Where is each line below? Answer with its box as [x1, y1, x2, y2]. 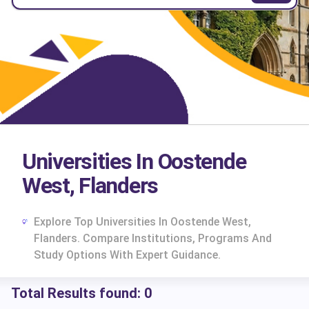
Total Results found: [11, 285, 144, 301]
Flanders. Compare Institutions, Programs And [33, 232, 272, 245]
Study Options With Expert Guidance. [33, 248, 221, 261]
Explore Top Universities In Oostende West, [33, 215, 251, 228]
